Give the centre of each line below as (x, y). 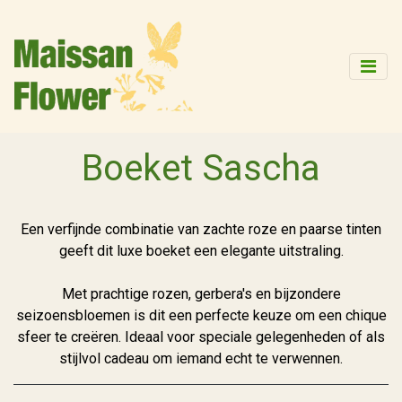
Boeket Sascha (201, 168)
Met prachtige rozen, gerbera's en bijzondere (201, 294)
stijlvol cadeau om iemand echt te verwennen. (201, 358)
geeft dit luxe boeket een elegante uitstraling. (201, 251)
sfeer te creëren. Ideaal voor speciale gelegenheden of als (201, 337)
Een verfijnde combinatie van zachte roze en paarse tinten (201, 229)
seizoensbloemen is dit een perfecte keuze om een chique (201, 315)
